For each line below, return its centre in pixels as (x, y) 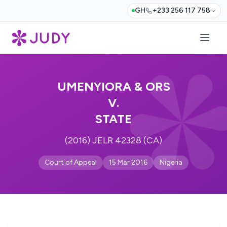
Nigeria (171, 162)
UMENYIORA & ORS (113, 86)
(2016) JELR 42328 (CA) (113, 140)
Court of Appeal (71, 162)
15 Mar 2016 (128, 162)
